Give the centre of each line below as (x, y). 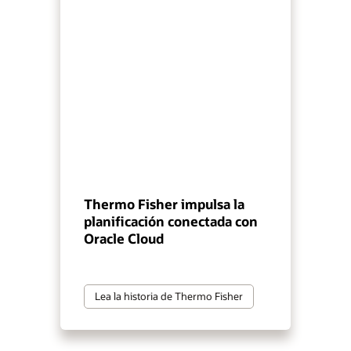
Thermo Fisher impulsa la (165, 204)
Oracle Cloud (124, 239)
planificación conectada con (171, 222)
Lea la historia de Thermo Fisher (169, 296)
